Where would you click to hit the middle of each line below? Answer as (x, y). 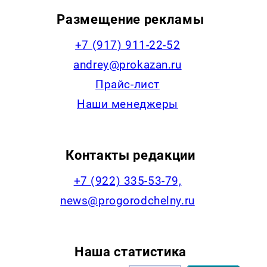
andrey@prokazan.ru (128, 64)
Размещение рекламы (131, 19)
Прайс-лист (128, 84)
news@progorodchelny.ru (128, 200)
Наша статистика (130, 251)
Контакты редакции (131, 155)
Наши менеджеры (128, 104)
